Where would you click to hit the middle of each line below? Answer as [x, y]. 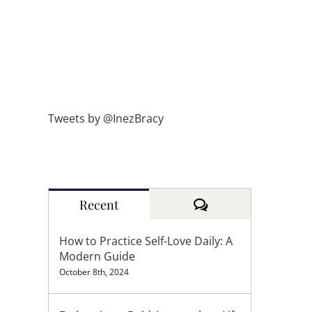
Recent [99, 205]
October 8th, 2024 [94, 272]
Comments [237, 204]
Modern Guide [97, 256]
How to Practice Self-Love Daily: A [146, 241]
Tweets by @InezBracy [106, 118]
